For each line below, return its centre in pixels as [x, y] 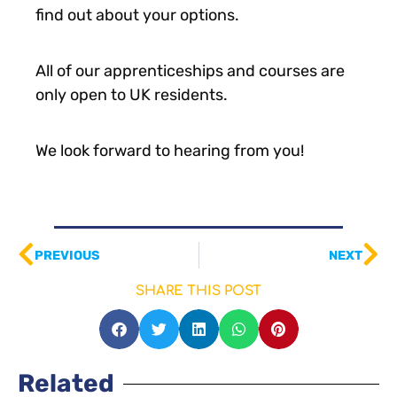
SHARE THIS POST [198, 292]
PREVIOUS [67, 255]
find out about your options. [137, 16]
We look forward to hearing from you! [170, 151]
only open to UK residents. [132, 95]
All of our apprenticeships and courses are [190, 71]
